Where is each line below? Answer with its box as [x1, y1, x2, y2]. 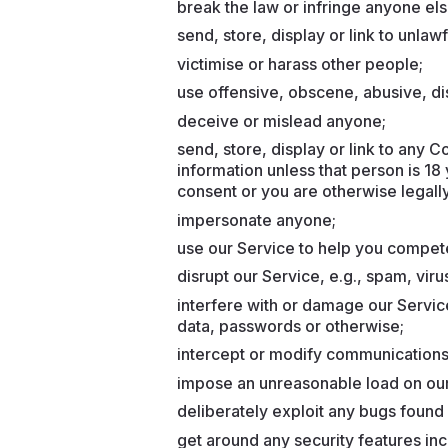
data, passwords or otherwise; [177, 316, 409, 336]
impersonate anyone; [177, 210, 337, 230]
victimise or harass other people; [177, 54, 424, 74]
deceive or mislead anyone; [177, 111, 387, 131]
